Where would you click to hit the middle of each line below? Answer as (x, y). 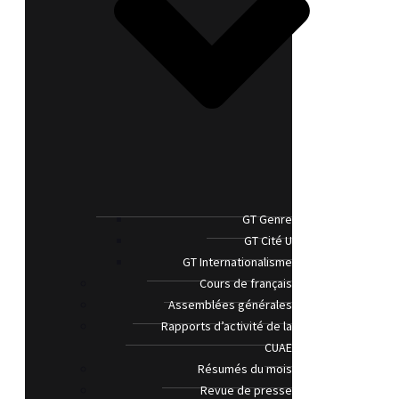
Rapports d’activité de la (227, 326)
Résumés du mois (245, 369)
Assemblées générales (230, 305)
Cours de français (246, 284)
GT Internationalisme (237, 262)
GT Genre (267, 220)
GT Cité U (268, 241)
